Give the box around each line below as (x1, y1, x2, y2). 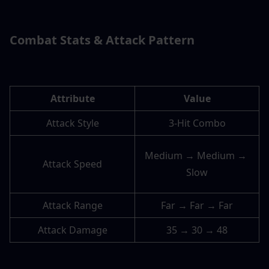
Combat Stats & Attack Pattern (10, 32, 195, 49)
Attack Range (42, 199, 103, 213)
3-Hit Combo (168, 116, 226, 130)
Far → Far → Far (161, 199, 233, 213)
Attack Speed (43, 157, 102, 171)
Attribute (50, 92, 95, 106)
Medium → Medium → (145, 149, 247, 163)
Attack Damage (37, 223, 107, 237)
